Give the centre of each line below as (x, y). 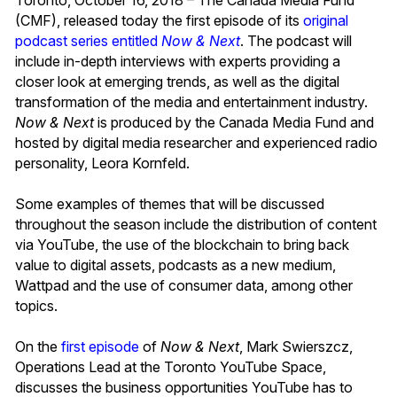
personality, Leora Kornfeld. (102, 163)
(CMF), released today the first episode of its (159, 20)
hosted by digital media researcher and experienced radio (196, 142)
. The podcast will (296, 40)
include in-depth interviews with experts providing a (178, 61)
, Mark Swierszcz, (296, 346)
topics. (36, 305)
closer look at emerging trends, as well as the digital (177, 81)
